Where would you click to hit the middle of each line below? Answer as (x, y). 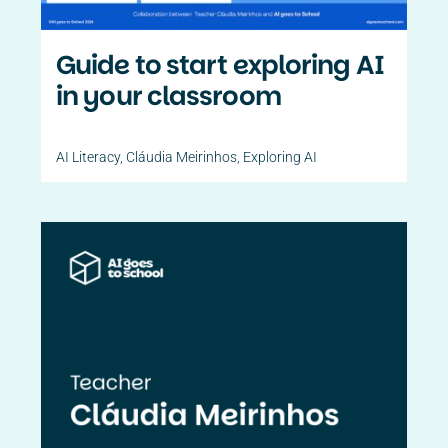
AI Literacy (88, 157)
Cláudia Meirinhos (182, 157)
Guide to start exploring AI (220, 65)
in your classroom (168, 96)
